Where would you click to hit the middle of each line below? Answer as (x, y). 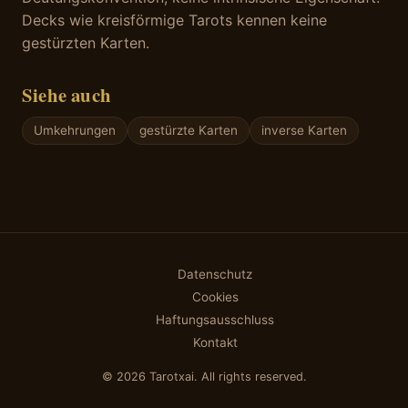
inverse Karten (304, 131)
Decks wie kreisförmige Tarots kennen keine (174, 20)
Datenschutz (215, 275)
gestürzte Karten (189, 131)
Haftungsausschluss (215, 320)
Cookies (215, 297)
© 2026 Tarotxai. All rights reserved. (204, 377)
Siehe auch (67, 95)
